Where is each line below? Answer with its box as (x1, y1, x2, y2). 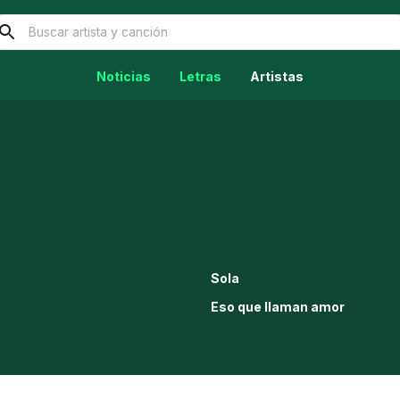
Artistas (250, 69, 304, 84)
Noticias (96, 69, 151, 84)
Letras (179, 69, 221, 84)
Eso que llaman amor (211, 299, 345, 314)
